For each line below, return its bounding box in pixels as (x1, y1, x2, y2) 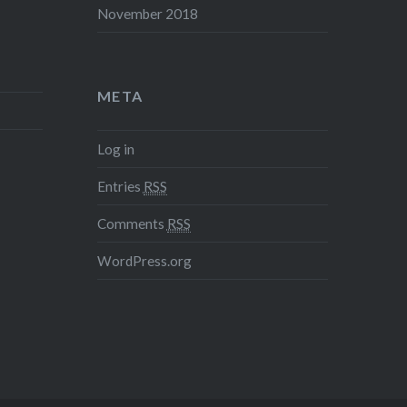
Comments (96, 215, 167, 233)
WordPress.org (96, 253, 192, 270)
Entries (96, 178, 144, 195)
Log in (96, 141, 134, 158)
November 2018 (96, 5, 198, 23)
